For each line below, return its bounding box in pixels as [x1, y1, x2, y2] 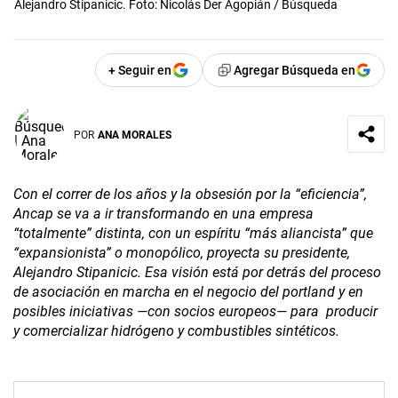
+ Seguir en [108, 63, 171, 78]
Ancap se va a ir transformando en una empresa [13, 205, 314, 223]
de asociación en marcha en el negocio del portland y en [13, 283, 363, 301]
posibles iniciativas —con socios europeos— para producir [13, 303, 378, 321]
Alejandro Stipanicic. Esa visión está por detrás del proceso [13, 264, 381, 282]
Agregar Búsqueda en [234, 63, 355, 78]
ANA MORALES [98, 128, 171, 141]
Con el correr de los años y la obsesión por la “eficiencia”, [13, 186, 367, 203]
